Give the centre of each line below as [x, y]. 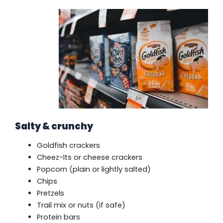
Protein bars [58, 217]
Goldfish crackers [68, 145]
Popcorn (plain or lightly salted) [94, 169]
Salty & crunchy [54, 126]
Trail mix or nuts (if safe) [81, 205]
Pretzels [50, 193]
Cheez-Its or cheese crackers [89, 157]
